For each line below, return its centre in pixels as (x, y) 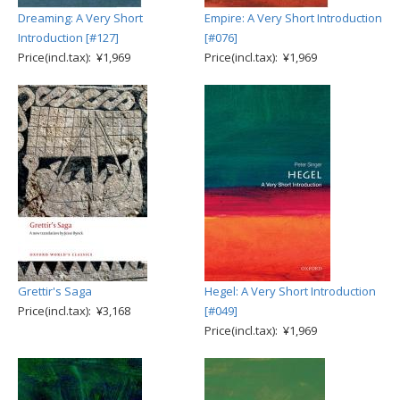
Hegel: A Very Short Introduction (290, 291)
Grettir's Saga (55, 291)
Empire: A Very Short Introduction (293, 18)
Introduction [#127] (68, 37)
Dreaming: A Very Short (80, 18)
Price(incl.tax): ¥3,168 (74, 311)
